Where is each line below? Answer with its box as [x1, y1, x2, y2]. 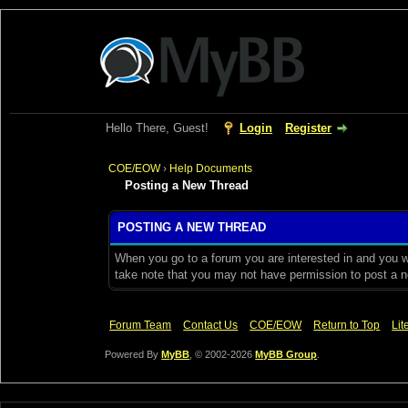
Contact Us [183, 319, 239, 331]
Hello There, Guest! [106, 121, 213, 135]
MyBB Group [255, 349, 318, 360]
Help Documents [168, 162, 252, 175]
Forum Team [109, 319, 172, 331]
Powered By [105, 349, 162, 360]
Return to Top [313, 319, 381, 331]
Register [285, 121, 332, 135]
